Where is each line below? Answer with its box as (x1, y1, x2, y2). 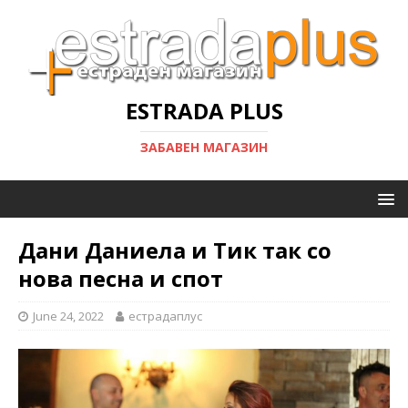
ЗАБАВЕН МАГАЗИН (140, 138, 268, 156)
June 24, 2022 (33, 308, 104, 324)
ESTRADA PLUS (125, 96, 283, 126)
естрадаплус (128, 308, 202, 324)
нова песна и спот (18, 263, 223, 293)
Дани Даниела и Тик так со (18, 235, 331, 265)
